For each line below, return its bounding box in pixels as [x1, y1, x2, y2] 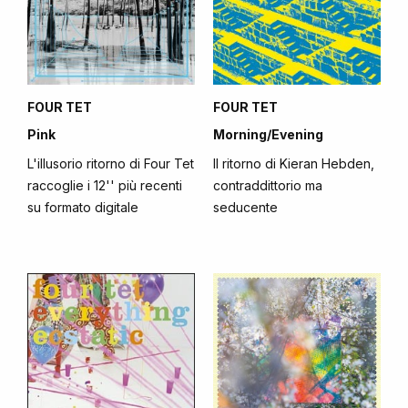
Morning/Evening [213, 127, 323, 142]
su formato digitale [27, 199, 138, 215]
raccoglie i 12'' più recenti [27, 178, 182, 193]
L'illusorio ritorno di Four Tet [27, 156, 194, 171]
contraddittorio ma [213, 178, 322, 193]
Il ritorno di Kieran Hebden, [213, 156, 374, 171]
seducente [213, 199, 278, 215]
